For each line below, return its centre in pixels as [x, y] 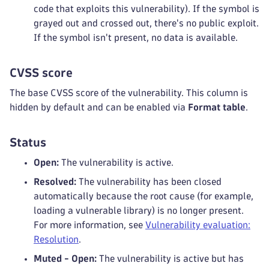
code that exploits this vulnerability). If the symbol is [147, 9]
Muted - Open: [65, 258]
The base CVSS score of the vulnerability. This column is [129, 93]
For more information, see [89, 225]
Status [28, 142]
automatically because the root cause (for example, [144, 196]
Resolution [56, 239]
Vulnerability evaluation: [198, 225]
